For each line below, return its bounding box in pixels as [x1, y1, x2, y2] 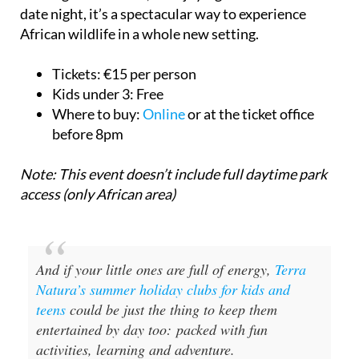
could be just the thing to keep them [66, 300, 277, 319]
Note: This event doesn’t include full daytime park [20, 165, 327, 183]
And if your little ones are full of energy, [36, 260, 275, 279]
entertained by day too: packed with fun [36, 320, 268, 339]
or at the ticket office [185, 105, 314, 123]
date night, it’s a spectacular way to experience [20, 5, 306, 22]
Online [143, 105, 185, 123]
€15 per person [101, 65, 196, 83]
